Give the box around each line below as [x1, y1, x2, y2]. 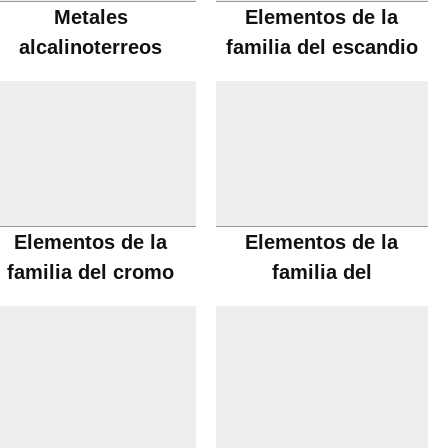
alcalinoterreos [19, 36, 163, 58]
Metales [53, 6, 128, 28]
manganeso [266, 291, 377, 313]
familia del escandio [225, 36, 418, 58]
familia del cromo [7, 261, 175, 283]
